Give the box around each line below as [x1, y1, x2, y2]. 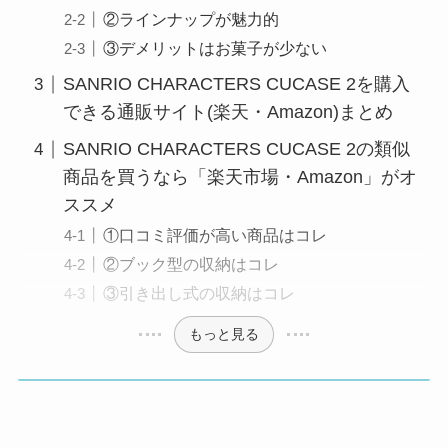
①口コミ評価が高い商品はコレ [103, 226, 327, 245]
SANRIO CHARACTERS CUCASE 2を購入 [62, 74, 410, 95]
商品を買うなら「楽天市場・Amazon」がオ [62, 167, 417, 188]
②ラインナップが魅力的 [103, 10, 279, 29]
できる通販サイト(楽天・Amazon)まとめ [62, 102, 393, 123]
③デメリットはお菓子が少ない [103, 39, 327, 58]
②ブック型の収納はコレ [103, 255, 279, 274]
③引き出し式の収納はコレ [103, 284, 295, 303]
